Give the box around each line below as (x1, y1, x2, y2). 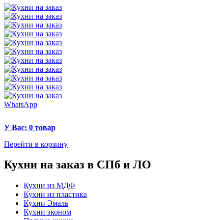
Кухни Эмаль (24, 199, 68, 208)
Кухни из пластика (24, 190, 87, 199)
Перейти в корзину (4, 139, 68, 148)
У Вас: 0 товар (4, 123, 55, 132)
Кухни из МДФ (24, 181, 75, 190)
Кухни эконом (24, 208, 71, 217)
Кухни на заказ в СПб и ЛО (4, 158, 151, 171)
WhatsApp (4, 100, 37, 109)
